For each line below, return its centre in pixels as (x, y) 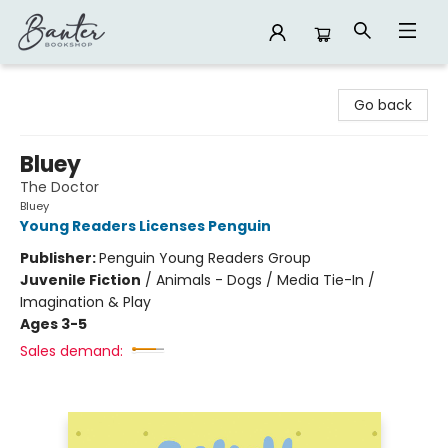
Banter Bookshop (73, 83)
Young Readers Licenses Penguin (145, 226)
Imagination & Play (85, 302)
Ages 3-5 (53, 324)
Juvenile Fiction (80, 280)
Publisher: (59, 258)
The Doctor (59, 187)
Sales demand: (71, 351)
